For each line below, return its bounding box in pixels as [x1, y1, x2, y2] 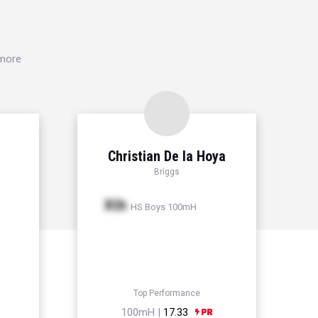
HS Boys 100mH [128, 202, 197, 213]
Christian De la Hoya [108, 148, 226, 165]
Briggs [154, 167, 180, 177]
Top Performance [133, 288, 200, 299]
